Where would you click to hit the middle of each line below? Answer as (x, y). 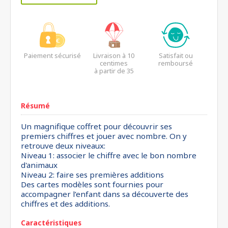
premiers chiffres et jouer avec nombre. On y (104, 136)
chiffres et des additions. (65, 204)
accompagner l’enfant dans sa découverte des (105, 194)
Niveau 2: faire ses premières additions (92, 175)
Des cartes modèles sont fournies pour (92, 184)
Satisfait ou (176, 55)
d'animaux (39, 165)
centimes (114, 63)
